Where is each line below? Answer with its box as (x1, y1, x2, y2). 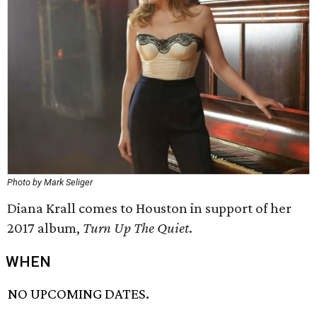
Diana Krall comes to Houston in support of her (7, 200, 292, 217)
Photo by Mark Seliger (7, 177, 93, 188)
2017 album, (7, 219, 83, 236)
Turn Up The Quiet (83, 219, 189, 236)
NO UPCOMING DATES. (8, 285, 150, 303)
